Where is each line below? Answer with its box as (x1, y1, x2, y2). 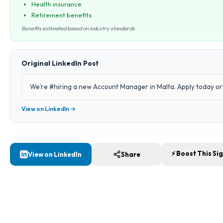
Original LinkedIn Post (21, 59, 99, 68)
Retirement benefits (31, 11, 92, 19)
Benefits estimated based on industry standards (21, 25, 135, 32)
